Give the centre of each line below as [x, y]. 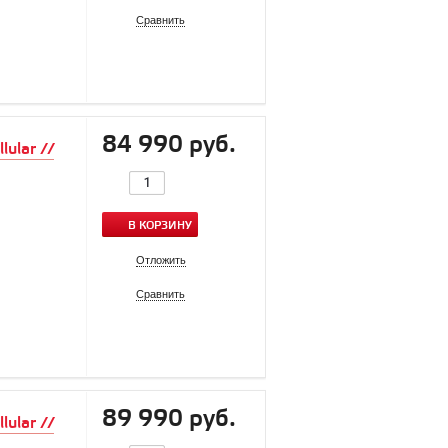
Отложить [161, 259]
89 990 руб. [169, 419]
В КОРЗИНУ [160, 225]
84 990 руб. [169, 145]
